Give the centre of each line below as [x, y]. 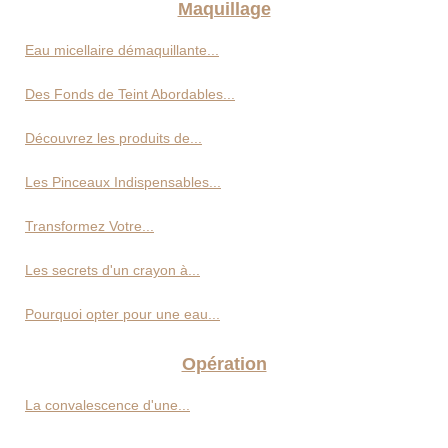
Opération [224, 363]
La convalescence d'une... [107, 404]
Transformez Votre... [89, 225]
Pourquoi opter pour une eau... [122, 313]
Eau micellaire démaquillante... [122, 49]
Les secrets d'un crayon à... [112, 269]
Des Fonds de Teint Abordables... [130, 93]
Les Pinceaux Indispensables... [123, 181]
